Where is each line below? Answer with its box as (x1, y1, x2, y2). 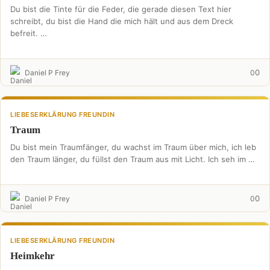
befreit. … (10, 28, 47, 38)
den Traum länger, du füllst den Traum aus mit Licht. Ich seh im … (10, 154, 255, 164)
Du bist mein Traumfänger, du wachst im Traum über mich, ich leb (10, 142, 256, 152)
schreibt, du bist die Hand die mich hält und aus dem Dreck (10, 16, 233, 26)
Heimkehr (10, 250, 55, 262)
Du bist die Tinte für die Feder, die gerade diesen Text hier (10, 4, 231, 14)
